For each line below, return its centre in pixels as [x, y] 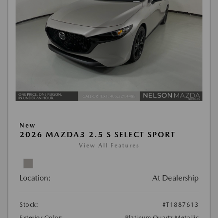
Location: [35, 178]
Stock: [29, 205]
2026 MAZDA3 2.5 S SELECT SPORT [98, 135]
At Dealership [175, 178]
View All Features [109, 146]
